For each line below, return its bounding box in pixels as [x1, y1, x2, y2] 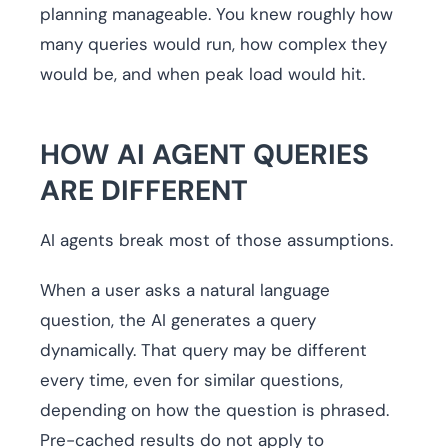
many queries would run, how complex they [40, 33, 387, 56]
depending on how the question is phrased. [40, 399, 389, 422]
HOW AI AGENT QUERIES [40, 136, 369, 174]
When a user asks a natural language [40, 279, 330, 302]
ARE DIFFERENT [40, 172, 248, 210]
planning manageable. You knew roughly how [40, 3, 393, 26]
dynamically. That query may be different [40, 339, 367, 362]
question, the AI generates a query [40, 309, 316, 332]
